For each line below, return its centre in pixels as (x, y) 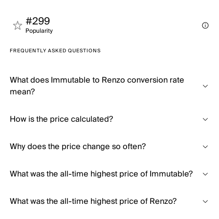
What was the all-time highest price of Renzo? (93, 201)
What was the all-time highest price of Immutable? (101, 174)
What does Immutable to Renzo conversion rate (97, 80)
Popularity (39, 31)
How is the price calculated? (61, 119)
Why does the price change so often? (78, 147)
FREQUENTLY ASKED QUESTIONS (55, 51)
